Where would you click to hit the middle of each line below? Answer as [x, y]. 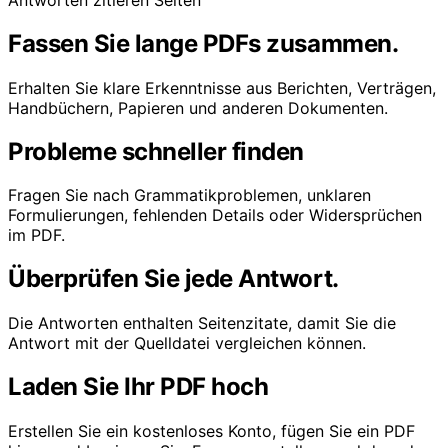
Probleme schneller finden [156, 151]
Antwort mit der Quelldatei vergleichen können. [187, 343]
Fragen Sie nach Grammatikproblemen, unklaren [189, 195]
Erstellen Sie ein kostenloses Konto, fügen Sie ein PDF [211, 431]
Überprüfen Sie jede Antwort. [173, 279]
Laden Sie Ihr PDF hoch [138, 387]
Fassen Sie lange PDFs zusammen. [203, 43]
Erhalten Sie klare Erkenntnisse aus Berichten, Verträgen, [222, 87]
